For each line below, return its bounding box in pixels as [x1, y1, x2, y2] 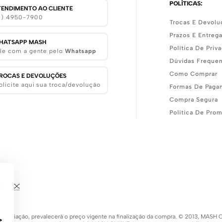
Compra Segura [169, 96, 218, 103]
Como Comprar [169, 70, 218, 77]
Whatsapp [65, 48, 96, 55]
